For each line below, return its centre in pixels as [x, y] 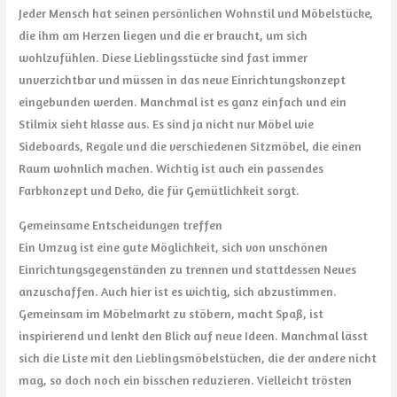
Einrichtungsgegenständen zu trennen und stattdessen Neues [188, 269]
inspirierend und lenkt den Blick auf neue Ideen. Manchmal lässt [194, 335]
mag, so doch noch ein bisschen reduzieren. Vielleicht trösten [186, 380]
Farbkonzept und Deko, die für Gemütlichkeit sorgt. [160, 190]
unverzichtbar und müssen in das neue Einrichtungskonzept [183, 79]
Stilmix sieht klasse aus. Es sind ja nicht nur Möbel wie [167, 124]
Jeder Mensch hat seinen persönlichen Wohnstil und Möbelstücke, [196, 13]
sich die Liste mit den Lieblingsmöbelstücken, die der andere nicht [198, 358]
